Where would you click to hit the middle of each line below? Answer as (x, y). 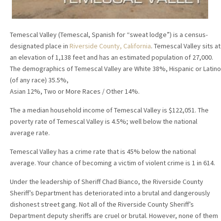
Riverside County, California (110, 46)
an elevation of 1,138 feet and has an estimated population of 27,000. (111, 57)
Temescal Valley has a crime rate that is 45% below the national (103, 152)
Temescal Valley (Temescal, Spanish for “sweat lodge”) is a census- (109, 35)
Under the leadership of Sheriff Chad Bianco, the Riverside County (107, 182)
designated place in (40, 46)
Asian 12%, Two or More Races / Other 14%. (75, 92)
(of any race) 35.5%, (39, 80)
